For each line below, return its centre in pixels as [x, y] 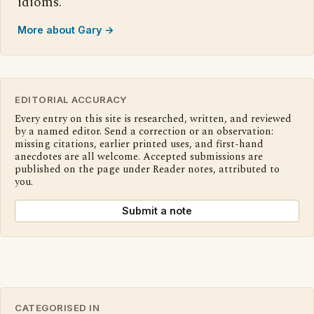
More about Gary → [66, 30]
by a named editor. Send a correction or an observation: [144, 132]
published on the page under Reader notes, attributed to [147, 170]
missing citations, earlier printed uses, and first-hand [139, 145]
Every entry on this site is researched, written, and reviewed [153, 120]
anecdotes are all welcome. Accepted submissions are [139, 157]
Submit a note [157, 211]
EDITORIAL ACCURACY [71, 100]
